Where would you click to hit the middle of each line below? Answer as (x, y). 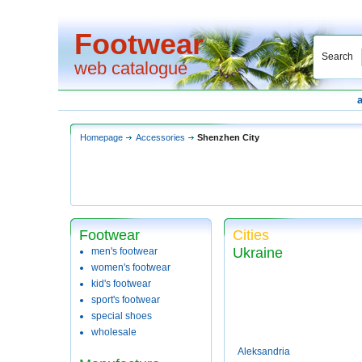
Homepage (101, 137)
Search (337, 57)
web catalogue (131, 68)
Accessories (160, 137)
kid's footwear (121, 284)
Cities (251, 235)
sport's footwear (126, 300)
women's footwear (131, 267)
